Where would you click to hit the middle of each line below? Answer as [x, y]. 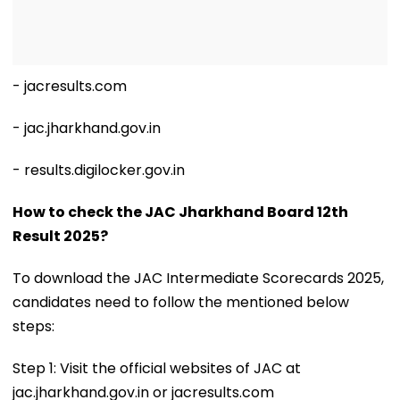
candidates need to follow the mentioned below [181, 302]
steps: [33, 326]
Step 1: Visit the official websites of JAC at [157, 368]
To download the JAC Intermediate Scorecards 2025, [198, 278]
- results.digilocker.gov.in [99, 170]
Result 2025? [60, 236]
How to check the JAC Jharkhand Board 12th [180, 212]
